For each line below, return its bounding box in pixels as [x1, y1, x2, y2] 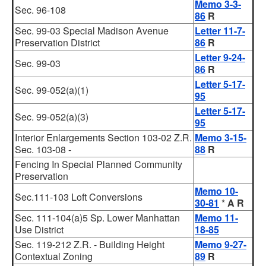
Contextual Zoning [15, 249, 93, 263]
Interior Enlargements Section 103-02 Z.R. [15, 131, 192, 144]
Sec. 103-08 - [15, 142, 71, 156]
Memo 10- [195, 184, 238, 198]
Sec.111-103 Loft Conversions [15, 190, 142, 204]
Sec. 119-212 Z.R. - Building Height [15, 237, 164, 251]
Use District [15, 223, 64, 236]
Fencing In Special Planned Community [15, 157, 182, 171]
